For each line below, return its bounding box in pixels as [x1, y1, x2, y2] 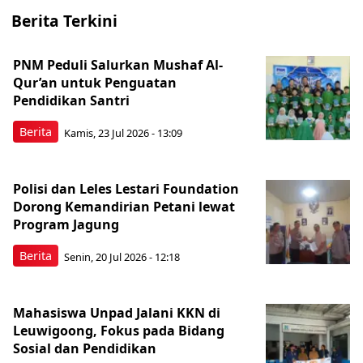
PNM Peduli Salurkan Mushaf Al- [13, 56, 223, 75]
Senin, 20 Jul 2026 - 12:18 [64, 249, 180, 264]
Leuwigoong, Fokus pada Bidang [13, 322, 224, 340]
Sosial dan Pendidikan [13, 340, 156, 358]
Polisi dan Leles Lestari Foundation [13, 180, 239, 199]
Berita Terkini [11, 10, 117, 32]
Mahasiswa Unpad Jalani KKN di [13, 304, 220, 322]
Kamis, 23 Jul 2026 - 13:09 [64, 125, 182, 140]
